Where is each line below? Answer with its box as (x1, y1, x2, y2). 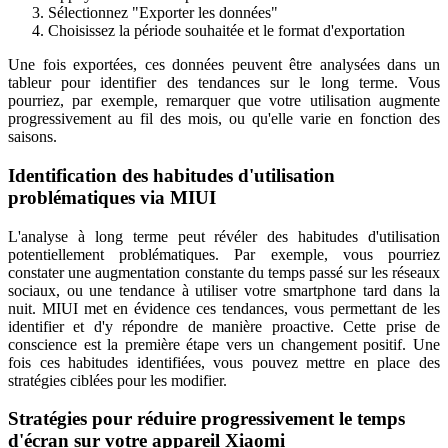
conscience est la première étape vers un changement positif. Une (8, 335, 440, 353)
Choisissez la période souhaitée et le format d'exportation (48, 22, 405, 40)
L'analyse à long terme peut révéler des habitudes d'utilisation (8, 227, 440, 245)
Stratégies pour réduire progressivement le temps (8, 408, 405, 430)
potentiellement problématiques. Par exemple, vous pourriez (8, 245, 440, 263)
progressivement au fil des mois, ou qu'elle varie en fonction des (8, 110, 440, 128)
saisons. (8, 128, 57, 146)
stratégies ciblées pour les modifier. (8, 371, 227, 389)
